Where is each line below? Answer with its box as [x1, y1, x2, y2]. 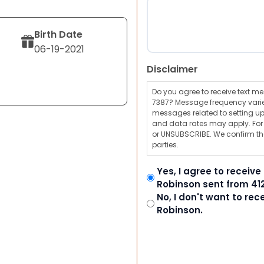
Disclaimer [147, 62, 198, 76]
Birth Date [34, 27, 83, 41]
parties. [152, 139, 179, 150]
